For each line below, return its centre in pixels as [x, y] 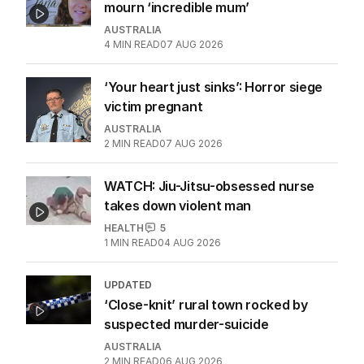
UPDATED [128, 284]
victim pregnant [154, 106]
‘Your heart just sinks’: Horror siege [214, 87]
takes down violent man [178, 205]
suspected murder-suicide [186, 324]
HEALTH [124, 227]
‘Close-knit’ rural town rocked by [206, 304]
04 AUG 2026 [189, 242]
